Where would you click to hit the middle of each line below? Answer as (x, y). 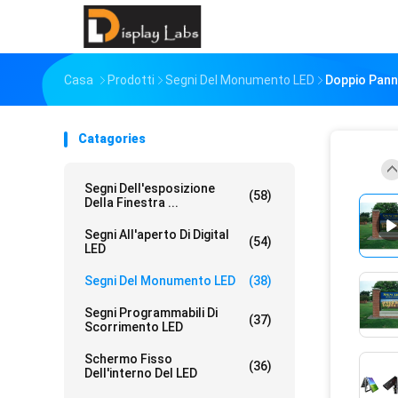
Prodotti (131, 80)
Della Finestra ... (131, 203)
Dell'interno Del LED (141, 373)
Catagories (112, 139)
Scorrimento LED (134, 327)
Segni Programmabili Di (151, 313)
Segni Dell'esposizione (150, 188)
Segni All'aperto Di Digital (157, 235)
